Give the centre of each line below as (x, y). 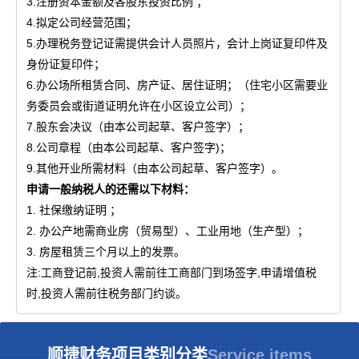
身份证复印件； (66, 64)
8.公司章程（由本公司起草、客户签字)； (129, 147)
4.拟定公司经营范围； (82, 22)
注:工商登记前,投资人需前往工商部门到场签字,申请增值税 (171, 272)
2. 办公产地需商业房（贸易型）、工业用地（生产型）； (167, 230)
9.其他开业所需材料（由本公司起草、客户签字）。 (155, 168)
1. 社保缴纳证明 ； (74, 210)
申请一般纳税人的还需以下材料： (112, 189)
